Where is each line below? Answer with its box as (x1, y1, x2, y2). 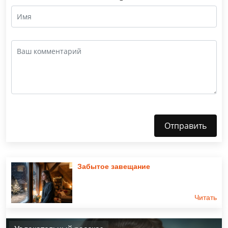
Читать (194, 193, 217, 202)
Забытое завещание (77, 162, 150, 170)
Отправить (164, 120, 207, 131)
